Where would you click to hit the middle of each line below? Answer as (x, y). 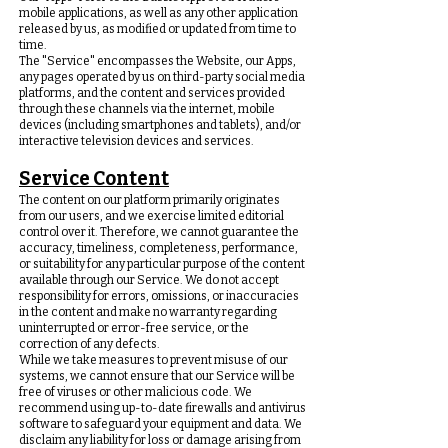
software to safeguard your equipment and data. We (160, 424)
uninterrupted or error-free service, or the (134, 328)
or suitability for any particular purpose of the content (162, 264)
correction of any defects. (89, 344)
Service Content (94, 178)
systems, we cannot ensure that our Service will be (157, 376)
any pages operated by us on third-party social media (162, 77)
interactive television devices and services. (136, 141)
